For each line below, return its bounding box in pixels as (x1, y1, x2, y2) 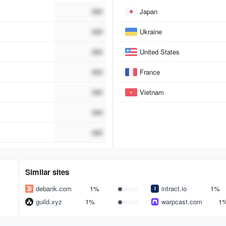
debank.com (35, 184, 72, 194)
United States (139, 47, 180, 57)
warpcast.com (161, 197, 203, 207)
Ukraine (139, 27, 162, 37)
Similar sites (25, 166, 69, 178)
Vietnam (139, 87, 164, 97)
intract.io (161, 184, 187, 194)
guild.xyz (35, 197, 62, 207)
